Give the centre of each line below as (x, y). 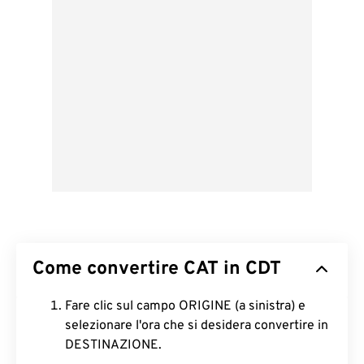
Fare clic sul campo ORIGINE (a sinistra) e (185, 306)
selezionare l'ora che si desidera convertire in (197, 326)
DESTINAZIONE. (113, 345)
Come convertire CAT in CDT (157, 269)
